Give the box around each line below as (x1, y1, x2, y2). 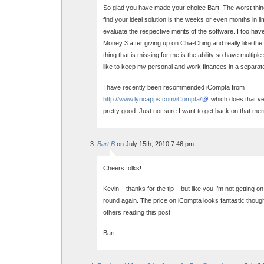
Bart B (97, 140, 115, 147)
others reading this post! (103, 209, 172, 216)
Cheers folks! (103, 164, 141, 171)
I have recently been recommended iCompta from (103, 84, 245, 91)
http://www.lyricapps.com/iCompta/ (103, 95, 202, 103)
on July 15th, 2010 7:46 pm (115, 140, 194, 147)
